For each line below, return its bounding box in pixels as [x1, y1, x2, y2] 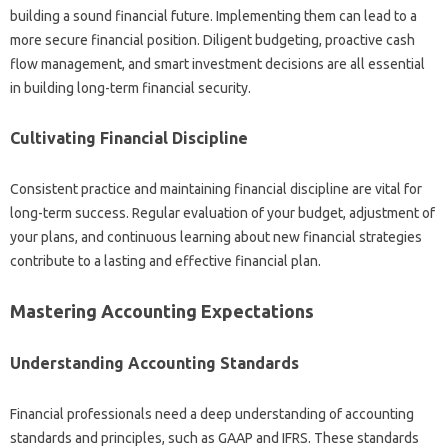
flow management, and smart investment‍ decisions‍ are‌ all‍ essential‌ [10, 56, 425, 72]
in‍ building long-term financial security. [10, 80, 251, 96]
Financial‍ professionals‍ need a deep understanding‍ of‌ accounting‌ [10, 406, 414, 422]
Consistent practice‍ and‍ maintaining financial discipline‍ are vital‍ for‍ [10, 181, 422, 197]
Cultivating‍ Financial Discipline [10, 129, 248, 147]
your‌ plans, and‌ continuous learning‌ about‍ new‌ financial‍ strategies [10, 229, 422, 245]
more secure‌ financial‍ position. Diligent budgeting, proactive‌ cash [10, 32, 415, 48]
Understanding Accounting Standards [10, 354, 299, 372]
